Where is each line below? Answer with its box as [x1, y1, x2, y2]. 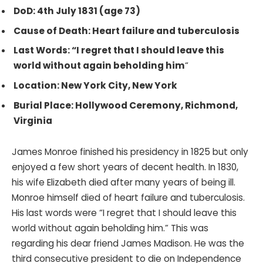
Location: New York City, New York [14, 79, 177, 92]
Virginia [14, 114, 52, 127]
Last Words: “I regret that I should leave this [14, 44, 224, 57]
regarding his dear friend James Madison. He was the [12, 237, 244, 250]
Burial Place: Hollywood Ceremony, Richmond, [14, 99, 238, 112]
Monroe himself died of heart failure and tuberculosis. [12, 191, 245, 204]
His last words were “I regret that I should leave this [12, 207, 237, 220]
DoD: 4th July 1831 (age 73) [14, 5, 140, 18]
